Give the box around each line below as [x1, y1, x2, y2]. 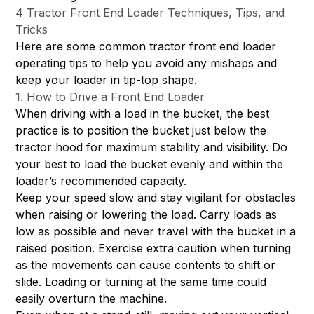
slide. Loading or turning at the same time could [15, 275, 267, 289]
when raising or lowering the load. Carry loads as [15, 207, 278, 222]
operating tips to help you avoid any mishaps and [15, 56, 278, 71]
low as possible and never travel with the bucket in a [15, 224, 296, 239]
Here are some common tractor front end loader [15, 39, 277, 54]
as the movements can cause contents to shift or [15, 258, 276, 273]
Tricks [15, 22, 48, 37]
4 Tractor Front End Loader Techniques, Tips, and [15, 6, 285, 20]
